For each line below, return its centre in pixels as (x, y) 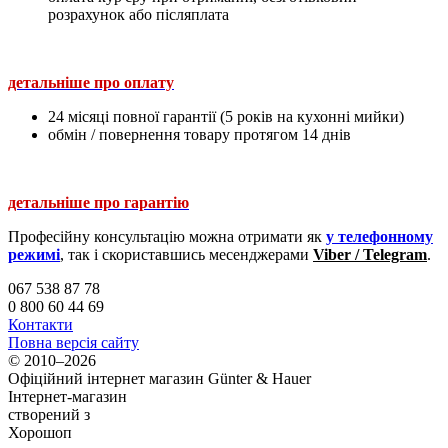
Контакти (40, 324)
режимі (34, 254)
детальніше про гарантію (98, 202)
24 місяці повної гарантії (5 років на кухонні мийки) (226, 116)
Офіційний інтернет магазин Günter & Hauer (159, 378)
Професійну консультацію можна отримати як (167, 236)
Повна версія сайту (73, 342)
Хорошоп (40, 432)
